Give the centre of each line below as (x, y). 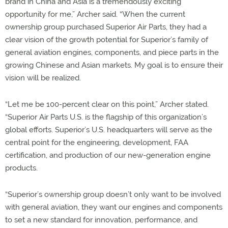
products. (21, 168)
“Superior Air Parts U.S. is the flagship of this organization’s (106, 117)
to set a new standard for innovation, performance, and (101, 220)
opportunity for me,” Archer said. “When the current (95, 14)
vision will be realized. (43, 78)
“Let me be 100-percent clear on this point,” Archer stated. (107, 104)
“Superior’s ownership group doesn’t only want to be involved (113, 194)
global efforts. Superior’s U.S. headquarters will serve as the (109, 130)
